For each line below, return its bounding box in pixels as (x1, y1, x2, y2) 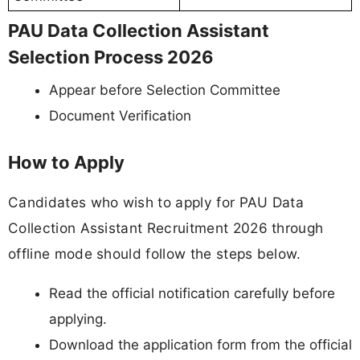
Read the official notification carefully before (49, 284, 335, 301)
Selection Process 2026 (8, 47, 214, 67)
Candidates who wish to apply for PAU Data (8, 193, 305, 211)
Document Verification (49, 108, 191, 124)
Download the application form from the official (49, 336, 352, 353)
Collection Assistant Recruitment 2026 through (8, 219, 324, 236)
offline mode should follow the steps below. (8, 244, 301, 262)
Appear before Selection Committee (49, 82, 280, 98)
